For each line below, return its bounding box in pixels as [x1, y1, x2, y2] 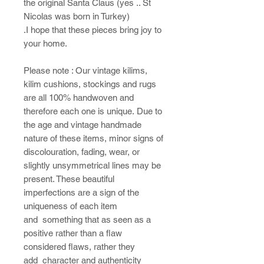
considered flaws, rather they [24, 241, 135, 252]
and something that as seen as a [24, 214, 151, 225]
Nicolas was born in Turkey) [24, 11, 130, 21]
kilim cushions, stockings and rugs [24, 78, 156, 89]
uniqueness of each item [24, 200, 117, 211]
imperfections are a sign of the [24, 187, 139, 197]
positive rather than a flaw [24, 227, 122, 238]
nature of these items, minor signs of [24, 133, 163, 143]
